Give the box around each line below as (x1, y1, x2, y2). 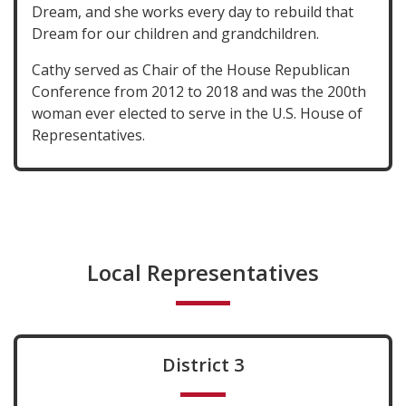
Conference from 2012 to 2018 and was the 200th (32, 82, 366, 101)
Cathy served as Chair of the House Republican (32, 60, 350, 80)
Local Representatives (87, 257, 319, 287)
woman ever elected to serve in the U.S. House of (32, 103, 362, 123)
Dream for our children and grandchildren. (32, 24, 319, 43)
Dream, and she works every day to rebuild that (32, 2, 353, 22)
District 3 (162, 353, 244, 377)
